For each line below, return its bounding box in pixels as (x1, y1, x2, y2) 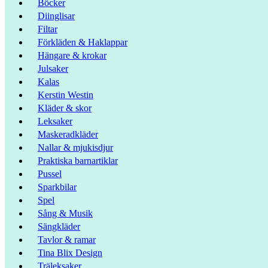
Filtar (38, 23, 57, 34)
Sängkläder (38, 221, 80, 232)
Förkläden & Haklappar (38, 36, 127, 47)
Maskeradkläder (38, 129, 98, 139)
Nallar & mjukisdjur (38, 142, 113, 153)
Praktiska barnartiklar (38, 155, 118, 166)
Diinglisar (38, 10, 75, 21)
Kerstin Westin (38, 89, 93, 100)
